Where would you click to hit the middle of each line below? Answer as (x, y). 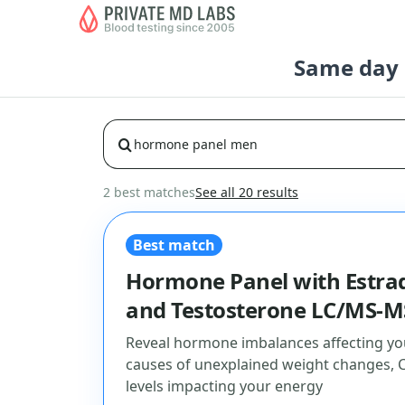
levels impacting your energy (224, 386)
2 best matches (149, 192)
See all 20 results (247, 192)
